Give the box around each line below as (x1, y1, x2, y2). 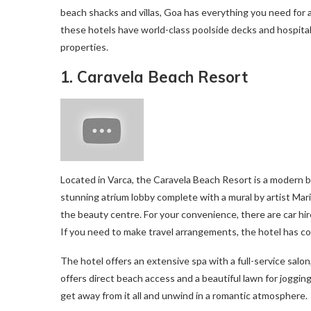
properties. (60, 41, 108, 53)
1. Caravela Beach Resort (60, 67, 248, 87)
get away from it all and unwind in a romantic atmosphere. (60, 289, 308, 301)
